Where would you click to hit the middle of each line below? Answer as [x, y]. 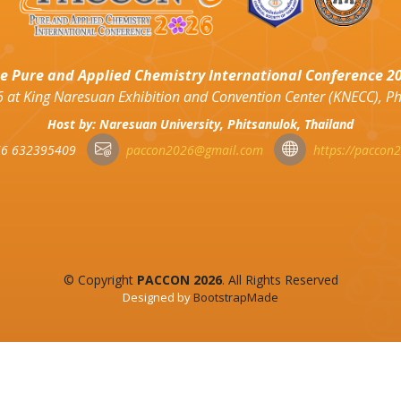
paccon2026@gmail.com [195, 149]
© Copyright [100, 279]
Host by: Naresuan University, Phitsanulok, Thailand [200, 124]
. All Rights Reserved [280, 279]
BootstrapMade [236, 297]
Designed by [158, 297]
